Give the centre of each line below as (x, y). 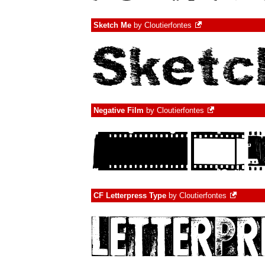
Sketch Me (112, 25)
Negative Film (119, 110)
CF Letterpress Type (130, 195)
